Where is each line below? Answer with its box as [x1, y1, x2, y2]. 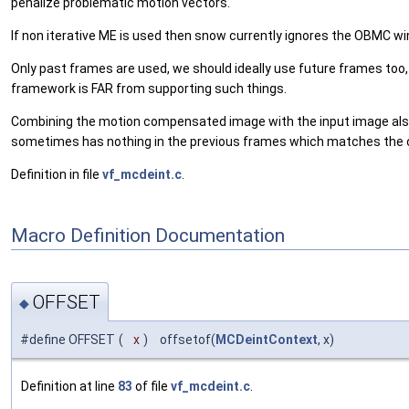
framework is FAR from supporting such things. [11, 81, 287, 97]
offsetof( [152, 331, 215, 347]
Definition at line [21, 378, 118, 393]
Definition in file [11, 167, 102, 183]
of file [132, 378, 171, 393]
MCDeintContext [215, 331, 318, 347]
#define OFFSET [20, 331, 115, 347]
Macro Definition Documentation [11, 224, 285, 246]
